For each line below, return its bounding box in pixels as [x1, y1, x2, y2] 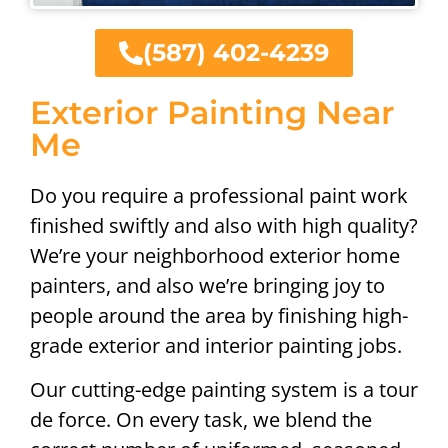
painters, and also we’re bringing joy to [30, 271, 385, 299]
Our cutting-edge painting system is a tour [30, 376, 418, 404]
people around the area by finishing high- [30, 301, 408, 329]
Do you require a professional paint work [30, 181, 408, 209]
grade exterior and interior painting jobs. [30, 331, 402, 359]
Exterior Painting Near [30, 92, 394, 132]
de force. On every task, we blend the [30, 406, 372, 434]
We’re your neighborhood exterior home [30, 241, 400, 269]
